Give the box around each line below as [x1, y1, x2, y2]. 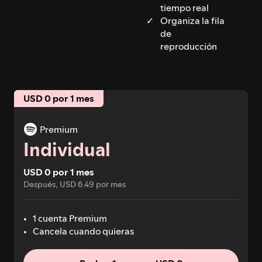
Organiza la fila [160, 13, 225, 27]
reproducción [160, 39, 217, 53]
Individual [23, 136, 111, 163]
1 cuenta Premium [33, 211, 107, 225]
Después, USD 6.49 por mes [23, 178, 126, 190]
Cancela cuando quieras [33, 224, 134, 237]
